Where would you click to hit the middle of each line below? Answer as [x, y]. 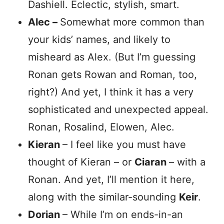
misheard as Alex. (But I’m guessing [112, 57]
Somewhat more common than [132, 22]
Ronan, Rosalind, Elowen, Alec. [101, 127]
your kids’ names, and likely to [99, 39]
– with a [187, 162]
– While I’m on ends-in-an [123, 214]
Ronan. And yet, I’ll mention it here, [111, 179]
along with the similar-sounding [103, 197]
